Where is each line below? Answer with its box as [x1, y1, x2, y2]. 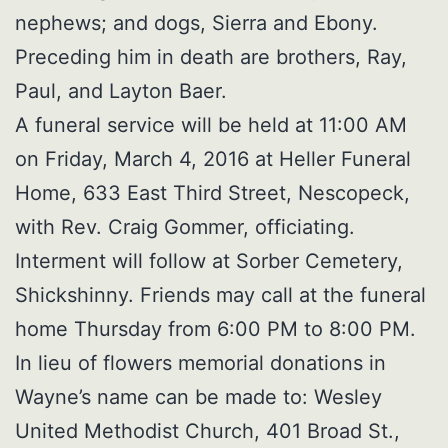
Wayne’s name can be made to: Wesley [15, 385, 382, 410]
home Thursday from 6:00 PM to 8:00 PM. [15, 317, 416, 342]
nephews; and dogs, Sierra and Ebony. [15, 11, 378, 36]
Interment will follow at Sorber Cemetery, [15, 249, 403, 274]
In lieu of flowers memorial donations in [15, 351, 386, 376]
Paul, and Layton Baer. [15, 79, 227, 104]
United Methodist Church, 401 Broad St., [15, 419, 400, 444]
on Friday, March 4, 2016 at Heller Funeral [15, 147, 411, 172]
